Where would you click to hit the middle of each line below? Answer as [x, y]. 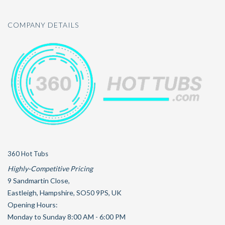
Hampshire [57, 193]
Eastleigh [22, 193]
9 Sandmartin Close [38, 181]
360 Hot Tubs [28, 154]
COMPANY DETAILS [43, 25]
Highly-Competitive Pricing [50, 169]
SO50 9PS [92, 193]
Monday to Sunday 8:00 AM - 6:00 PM [67, 217]
